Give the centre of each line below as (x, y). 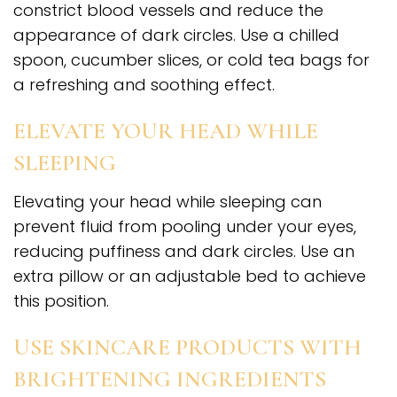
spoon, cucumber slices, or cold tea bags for (191, 60)
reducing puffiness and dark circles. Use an (184, 252)
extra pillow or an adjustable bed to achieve (190, 276)
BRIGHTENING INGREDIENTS (170, 379)
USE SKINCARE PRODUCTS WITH (187, 347)
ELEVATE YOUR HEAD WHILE (166, 131)
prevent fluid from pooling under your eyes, (185, 227)
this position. (61, 301)
